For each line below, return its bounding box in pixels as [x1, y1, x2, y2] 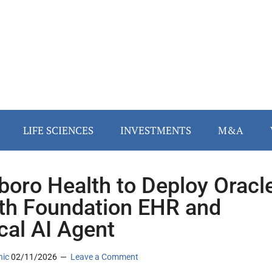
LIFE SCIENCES [23, 123, 93, 138]
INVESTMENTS [120, 123, 191, 138]
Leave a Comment [70, 252, 138, 262]
